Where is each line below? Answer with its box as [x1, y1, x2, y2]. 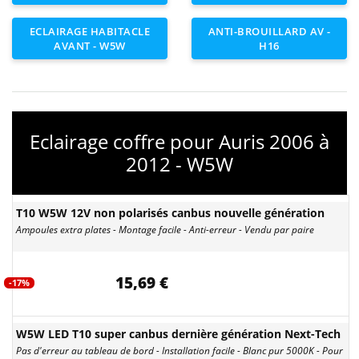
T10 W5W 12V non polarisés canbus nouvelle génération [16, 205, 325, 220]
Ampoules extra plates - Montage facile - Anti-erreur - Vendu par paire [16, 223, 314, 236]
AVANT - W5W [54, 38, 126, 53]
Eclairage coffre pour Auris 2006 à [30, 128, 329, 155]
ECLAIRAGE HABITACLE [29, 24, 151, 38]
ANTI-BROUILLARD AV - [208, 24, 331, 38]
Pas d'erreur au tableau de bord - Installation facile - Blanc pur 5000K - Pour [16, 344, 343, 357]
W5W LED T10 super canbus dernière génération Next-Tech [16, 326, 341, 341]
